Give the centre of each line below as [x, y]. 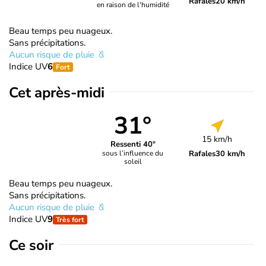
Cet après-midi [57, 92]
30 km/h [231, 153]
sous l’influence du [133, 153]
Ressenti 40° [133, 145]
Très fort [70, 219]
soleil [133, 162]
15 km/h [217, 139]
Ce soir [31, 245]
